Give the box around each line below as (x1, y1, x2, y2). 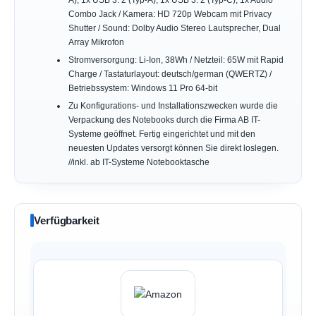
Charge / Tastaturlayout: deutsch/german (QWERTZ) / (68, 68, 272, 79)
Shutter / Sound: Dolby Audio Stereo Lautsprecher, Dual (68, 23, 281, 33)
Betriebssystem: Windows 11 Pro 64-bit (68, 83, 217, 93)
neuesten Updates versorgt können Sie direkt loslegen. (68, 142, 279, 153)
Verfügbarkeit (34, 214, 99, 227)
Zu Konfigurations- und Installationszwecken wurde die (68, 100, 278, 111)
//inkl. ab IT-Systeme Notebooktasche (68, 157, 209, 167)
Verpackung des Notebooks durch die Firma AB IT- (68, 114, 260, 125)
